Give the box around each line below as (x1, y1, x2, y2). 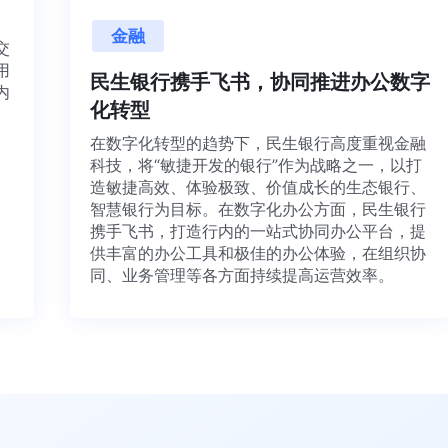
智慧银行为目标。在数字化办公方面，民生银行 (109, 199, 445, 220)
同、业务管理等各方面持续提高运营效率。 (109, 265, 413, 286)
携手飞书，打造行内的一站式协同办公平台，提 (109, 221, 445, 242)
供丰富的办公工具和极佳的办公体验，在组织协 (109, 243, 445, 264)
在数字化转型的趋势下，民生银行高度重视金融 (109, 133, 445, 154)
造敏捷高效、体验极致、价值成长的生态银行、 (109, 177, 445, 198)
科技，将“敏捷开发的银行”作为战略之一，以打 (109, 155, 441, 176)
